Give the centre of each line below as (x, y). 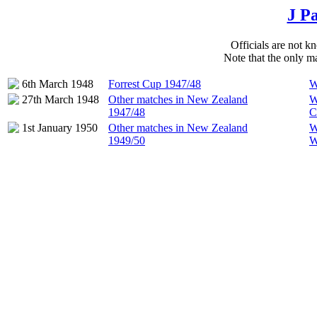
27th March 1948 (60, 99)
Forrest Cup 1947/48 (155, 83)
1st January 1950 (60, 127)
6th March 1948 (58, 83)
